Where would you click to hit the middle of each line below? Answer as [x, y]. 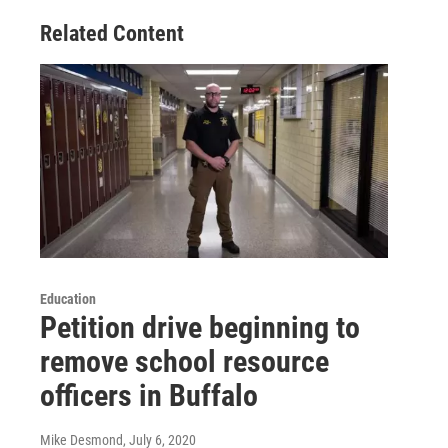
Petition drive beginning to [200, 327]
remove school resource [184, 361]
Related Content [112, 34]
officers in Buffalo [149, 395]
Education [68, 299]
